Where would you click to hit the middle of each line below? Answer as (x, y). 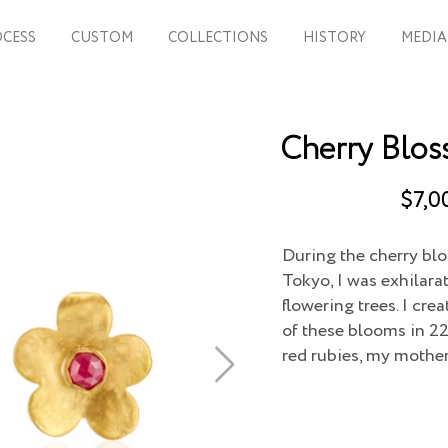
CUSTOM (101, 38)
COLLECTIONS (217, 38)
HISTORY (334, 38)
